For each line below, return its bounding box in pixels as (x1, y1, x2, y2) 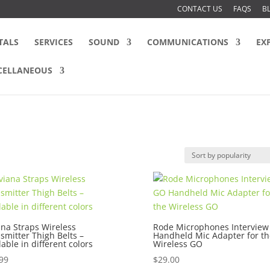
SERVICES (34, 36, 74, 48)
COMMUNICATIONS (147, 36, 229, 48)
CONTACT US (177, 4, 222, 14)
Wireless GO (152, 238, 202, 250)
